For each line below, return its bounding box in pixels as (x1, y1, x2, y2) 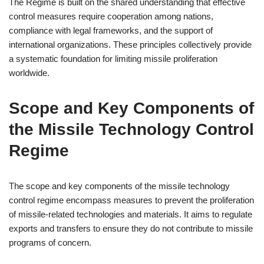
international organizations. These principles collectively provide (9, 39, 252, 49)
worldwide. (9, 68, 49, 78)
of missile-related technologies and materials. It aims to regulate (9, 209, 252, 219)
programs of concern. (9, 237, 91, 247)
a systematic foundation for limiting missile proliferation (9, 54, 217, 64)
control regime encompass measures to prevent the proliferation (9, 195, 254, 205)
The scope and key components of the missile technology (9, 181, 230, 191)
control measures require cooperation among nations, (9, 11, 213, 21)
